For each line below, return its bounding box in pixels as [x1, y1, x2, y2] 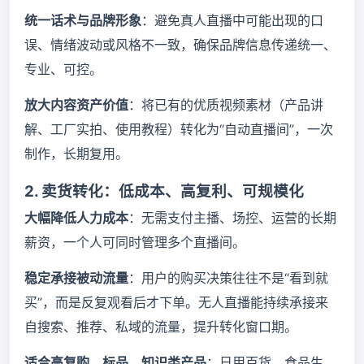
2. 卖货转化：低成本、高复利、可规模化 [24, 182, 304, 201]
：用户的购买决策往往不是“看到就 [128, 270, 328, 286]
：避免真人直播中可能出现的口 [141, 12, 323, 28]
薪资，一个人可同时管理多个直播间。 [24, 234, 245, 250]
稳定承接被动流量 [24, 270, 128, 286]
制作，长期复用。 [24, 145, 128, 162]
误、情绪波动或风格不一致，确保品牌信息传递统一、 [24, 37, 336, 53]
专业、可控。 [24, 61, 102, 77]
